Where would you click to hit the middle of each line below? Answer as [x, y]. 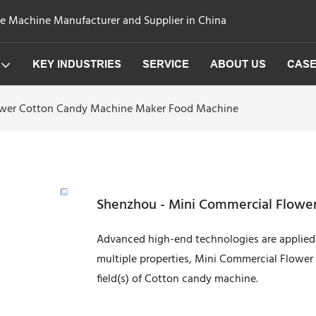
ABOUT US [238, 64]
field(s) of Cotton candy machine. [177, 279]
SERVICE [165, 64]
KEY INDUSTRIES [77, 64]
